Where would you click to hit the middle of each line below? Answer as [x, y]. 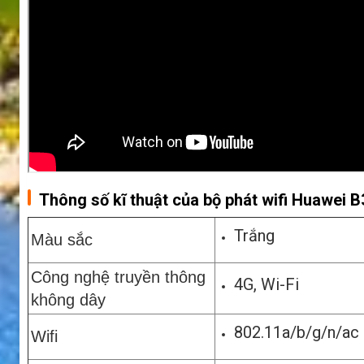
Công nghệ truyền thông [118, 277]
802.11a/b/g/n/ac [297, 333]
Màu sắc [62, 240]
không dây [68, 300]
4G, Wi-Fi [266, 285]
